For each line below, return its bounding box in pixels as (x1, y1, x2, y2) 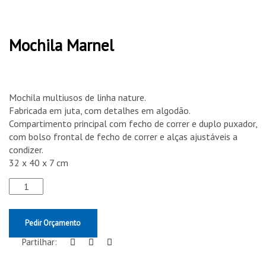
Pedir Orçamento (25, 218, 81, 229)
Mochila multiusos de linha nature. (9, 91, 146, 103)
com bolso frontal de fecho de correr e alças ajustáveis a (9, 130, 237, 142)
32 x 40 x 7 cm (9, 156, 68, 169)
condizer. (9, 143, 43, 156)
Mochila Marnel (9, 34, 114, 55)
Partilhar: (22, 236, 57, 248)
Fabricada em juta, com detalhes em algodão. (9, 104, 191, 116)
